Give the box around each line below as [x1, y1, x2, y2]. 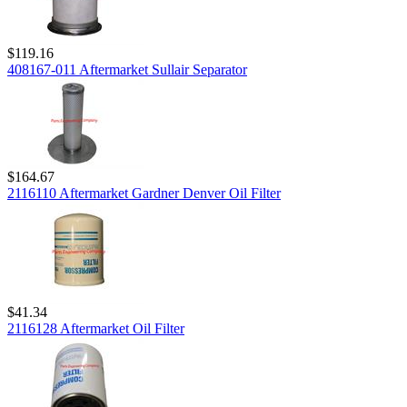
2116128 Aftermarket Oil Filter [7, 321, 184, 336]
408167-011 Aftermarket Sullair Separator [7, 62, 247, 77]
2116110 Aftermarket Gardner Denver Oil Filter [7, 185, 281, 201]
